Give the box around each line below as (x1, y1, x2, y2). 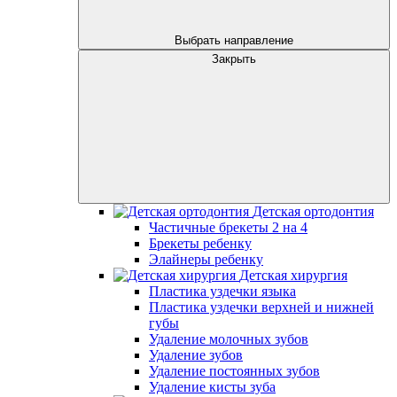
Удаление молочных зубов (149, 331, 308, 346)
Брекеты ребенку (149, 236, 252, 251)
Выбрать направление (175, 34, 293, 47)
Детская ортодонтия (253, 204, 374, 219)
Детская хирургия (239, 268, 347, 283)
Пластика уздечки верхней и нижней (149, 300, 374, 315)
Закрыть (212, 52, 256, 66)
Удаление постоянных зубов (149, 363, 320, 378)
